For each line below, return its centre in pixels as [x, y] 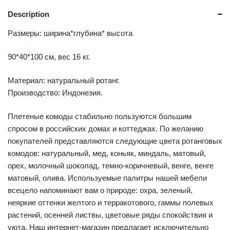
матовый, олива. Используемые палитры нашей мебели [107, 178]
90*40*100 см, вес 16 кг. [49, 56]
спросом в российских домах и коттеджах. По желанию [106, 128]
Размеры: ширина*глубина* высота [70, 33]
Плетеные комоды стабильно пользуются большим [100, 116]
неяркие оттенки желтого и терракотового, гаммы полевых [111, 202]
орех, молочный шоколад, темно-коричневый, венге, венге [111, 165]
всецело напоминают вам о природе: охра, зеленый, [100, 190]
